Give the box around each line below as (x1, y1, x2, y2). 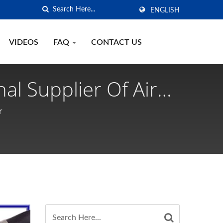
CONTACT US (91, 38, 142, 46)
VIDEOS (9, 38, 38, 46)
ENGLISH (150, 7, 180, 14)
